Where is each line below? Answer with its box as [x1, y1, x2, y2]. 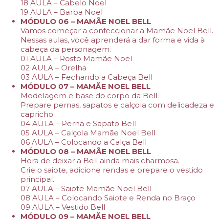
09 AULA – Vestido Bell [21, 202, 105, 212]
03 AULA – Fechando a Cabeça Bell [21, 72, 153, 82]
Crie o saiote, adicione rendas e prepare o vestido [21, 165, 203, 175]
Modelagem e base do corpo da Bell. [21, 91, 159, 100]
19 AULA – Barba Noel [21, 7, 103, 17]
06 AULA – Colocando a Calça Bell [21, 137, 147, 147]
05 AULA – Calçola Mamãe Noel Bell [21, 128, 155, 137]
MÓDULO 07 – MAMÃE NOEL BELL [21, 82, 151, 91]
